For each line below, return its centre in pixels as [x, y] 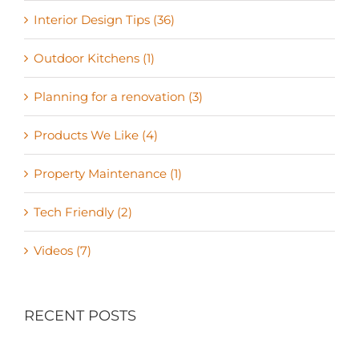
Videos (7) [63, 250]
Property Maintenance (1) [108, 173]
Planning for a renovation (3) [118, 96]
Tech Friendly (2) [83, 212]
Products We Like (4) [96, 135]
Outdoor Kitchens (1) [94, 58]
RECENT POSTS [80, 315]
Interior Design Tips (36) [104, 19]
